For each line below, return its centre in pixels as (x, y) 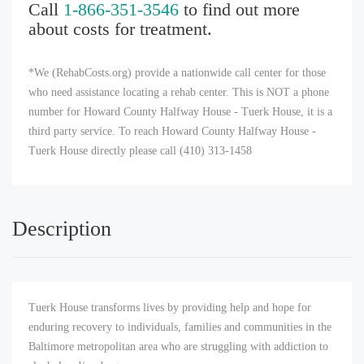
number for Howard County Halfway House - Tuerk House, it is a (180, 112)
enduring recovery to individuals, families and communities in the (180, 327)
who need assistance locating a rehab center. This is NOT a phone (179, 93)
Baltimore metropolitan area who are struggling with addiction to (178, 347)
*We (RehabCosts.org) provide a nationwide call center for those (177, 73)
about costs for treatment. (120, 29)
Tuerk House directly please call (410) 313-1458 (140, 151)
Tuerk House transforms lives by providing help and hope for (170, 308)
